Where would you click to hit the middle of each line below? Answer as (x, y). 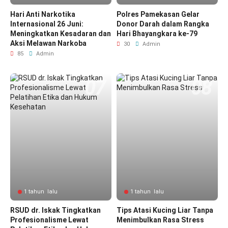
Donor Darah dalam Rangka (163, 24)
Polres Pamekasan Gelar (158, 14)
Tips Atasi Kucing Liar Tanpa (165, 210)
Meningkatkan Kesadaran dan (61, 34)
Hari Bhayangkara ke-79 (157, 34)
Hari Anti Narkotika (43, 14)
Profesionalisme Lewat (49, 220)
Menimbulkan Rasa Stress (160, 220)
